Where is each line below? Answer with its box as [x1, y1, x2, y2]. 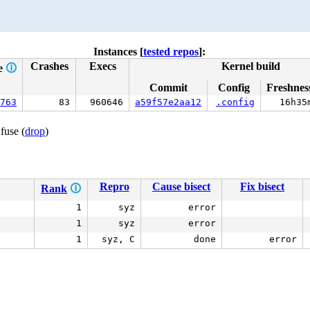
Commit [149, 82, 188, 93]
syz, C [102, 234, 135, 244]
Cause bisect [152, 181, 210, 192]
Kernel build [221, 60, 280, 72]
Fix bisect [240, 181, 284, 192]
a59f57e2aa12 [135, 97, 201, 107]
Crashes [30, 60, 69, 72]
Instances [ [93, 46, 143, 57]
